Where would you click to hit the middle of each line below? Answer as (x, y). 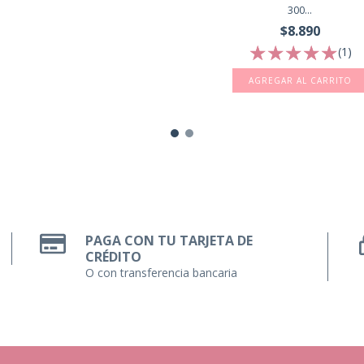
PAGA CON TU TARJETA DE (169, 241)
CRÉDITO (114, 257)
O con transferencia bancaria (162, 273)
